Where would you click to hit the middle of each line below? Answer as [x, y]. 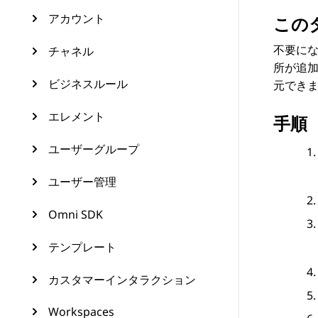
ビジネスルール [88, 84]
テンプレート [82, 247]
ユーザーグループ [94, 149]
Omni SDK [76, 214]
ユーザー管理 [82, 182]
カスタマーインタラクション [122, 280]
